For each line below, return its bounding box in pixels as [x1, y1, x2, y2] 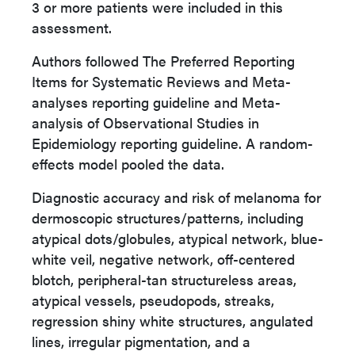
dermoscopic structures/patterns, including [32, 208, 303, 227]
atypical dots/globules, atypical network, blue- [32, 228, 323, 248]
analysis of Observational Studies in [32, 113, 259, 132]
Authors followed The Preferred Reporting [32, 51, 295, 71]
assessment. [32, 17, 112, 37]
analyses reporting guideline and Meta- [32, 92, 281, 112]
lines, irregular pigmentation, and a [32, 331, 250, 351]
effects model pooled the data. [32, 154, 224, 174]
